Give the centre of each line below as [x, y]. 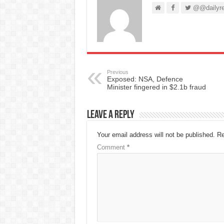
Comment [112, 147]
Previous [117, 72]
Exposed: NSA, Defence [145, 79]
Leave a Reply [110, 115]
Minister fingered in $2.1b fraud [156, 87]
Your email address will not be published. [156, 134]
